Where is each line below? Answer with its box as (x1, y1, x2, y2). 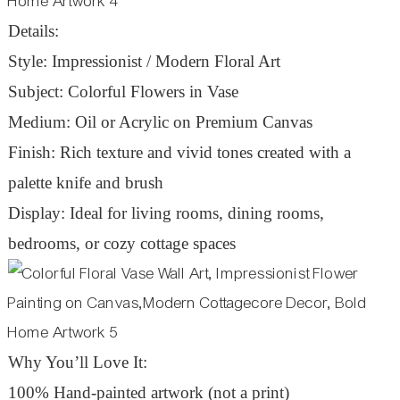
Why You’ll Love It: (7, 352, 147, 371)
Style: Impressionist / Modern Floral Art (7, 51, 280, 71)
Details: (7, 21, 59, 40)
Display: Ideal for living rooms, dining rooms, (7, 203, 324, 222)
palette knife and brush (7, 172, 163, 192)
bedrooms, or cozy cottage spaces (7, 233, 236, 253)
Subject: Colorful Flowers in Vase (7, 81, 238, 101)
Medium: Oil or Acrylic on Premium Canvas (7, 112, 312, 131)
